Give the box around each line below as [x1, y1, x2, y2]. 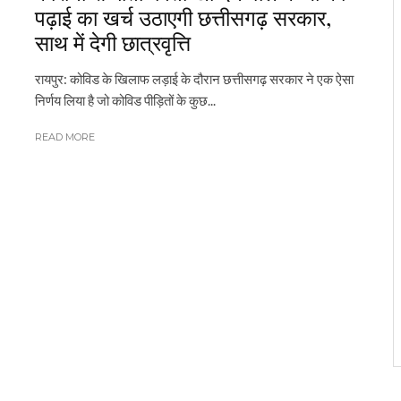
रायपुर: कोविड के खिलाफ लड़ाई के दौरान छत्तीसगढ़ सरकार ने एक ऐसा [35, 71, 354, 87]
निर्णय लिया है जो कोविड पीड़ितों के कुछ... [35, 92, 216, 108]
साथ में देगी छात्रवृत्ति [35, 28, 191, 56]
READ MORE [35, 131, 95, 143]
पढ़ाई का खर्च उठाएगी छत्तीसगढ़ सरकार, [35, 3, 331, 31]
